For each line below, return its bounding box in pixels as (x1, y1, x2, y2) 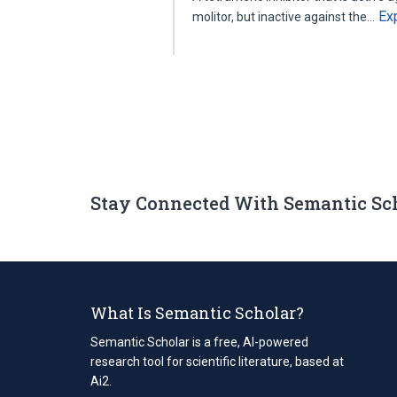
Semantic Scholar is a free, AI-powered (90, 334, 308, 349)
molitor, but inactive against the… (192, 10, 378, 24)
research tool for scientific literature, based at (90, 354, 344, 369)
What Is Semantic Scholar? (90, 301, 304, 323)
